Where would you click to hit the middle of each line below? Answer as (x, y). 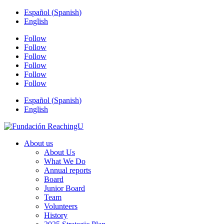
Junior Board (64, 188)
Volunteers (61, 206)
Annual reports (67, 170)
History (56, 215)
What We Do (65, 161)
